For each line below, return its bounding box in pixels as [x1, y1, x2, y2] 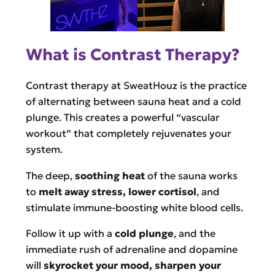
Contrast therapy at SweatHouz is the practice [25, 79, 247, 92]
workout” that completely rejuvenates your [25, 127, 231, 140]
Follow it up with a [25, 227, 115, 239]
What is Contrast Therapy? [25, 44, 239, 64]
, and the [173, 227, 215, 239]
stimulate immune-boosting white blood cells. [25, 201, 243, 214]
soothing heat [74, 169, 145, 182]
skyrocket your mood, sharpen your [43, 258, 221, 271]
